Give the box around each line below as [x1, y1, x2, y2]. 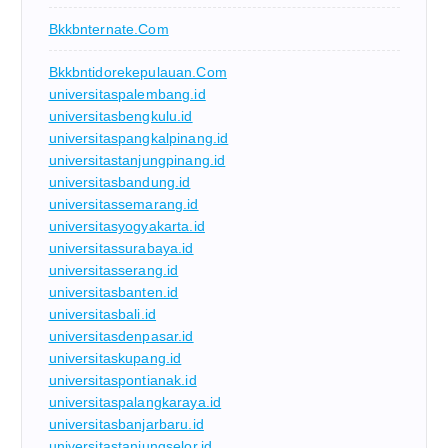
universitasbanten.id [48, 283, 179, 300]
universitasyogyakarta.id [48, 217, 205, 234]
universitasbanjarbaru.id [48, 415, 204, 432]
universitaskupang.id [48, 349, 182, 366]
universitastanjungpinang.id [48, 151, 226, 168]
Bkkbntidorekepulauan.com [48, 63, 227, 80]
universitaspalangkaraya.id [48, 393, 222, 410]
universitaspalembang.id [48, 85, 206, 102]
